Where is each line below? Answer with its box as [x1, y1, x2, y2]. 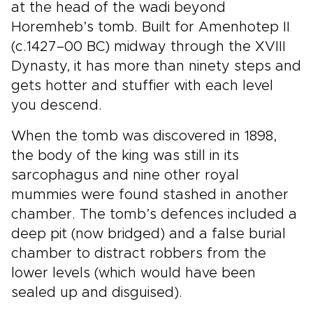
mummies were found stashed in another [11, 187, 289, 202]
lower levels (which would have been [11, 265, 256, 280]
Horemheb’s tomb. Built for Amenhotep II [11, 20, 290, 34]
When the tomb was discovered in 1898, [11, 129, 277, 143]
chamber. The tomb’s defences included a [11, 207, 297, 221]
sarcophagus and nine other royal [11, 168, 239, 182]
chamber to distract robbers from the [11, 246, 266, 261]
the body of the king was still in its [11, 148, 239, 163]
